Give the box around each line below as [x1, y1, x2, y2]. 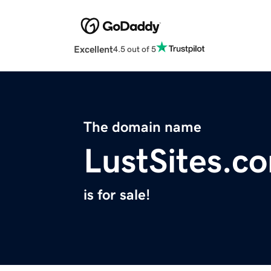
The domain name [83, 120, 201, 135]
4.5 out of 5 [113, 44, 156, 53]
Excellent [74, 44, 113, 54]
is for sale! [83, 188, 150, 203]
